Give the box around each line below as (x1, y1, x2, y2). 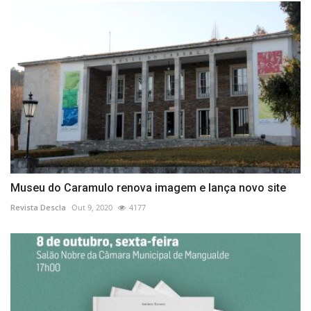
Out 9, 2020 (72, 202, 112, 213)
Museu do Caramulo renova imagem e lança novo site (10, 181, 286, 195)
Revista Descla (10, 202, 66, 213)
